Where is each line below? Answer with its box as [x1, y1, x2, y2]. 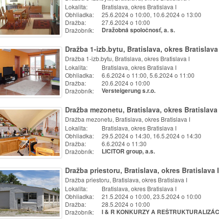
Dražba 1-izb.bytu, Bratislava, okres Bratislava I [65, 54, 190, 63]
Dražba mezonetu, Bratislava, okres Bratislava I [65, 115, 190, 123]
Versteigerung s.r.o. [102, 87, 155, 95]
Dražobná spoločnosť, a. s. [102, 26, 175, 34]
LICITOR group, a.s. [102, 147, 155, 155]
